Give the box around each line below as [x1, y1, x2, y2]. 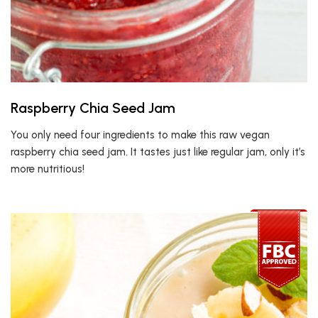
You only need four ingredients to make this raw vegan [11, 128, 270, 141]
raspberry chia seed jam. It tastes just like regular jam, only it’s [11, 146, 305, 158]
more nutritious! [11, 163, 84, 175]
